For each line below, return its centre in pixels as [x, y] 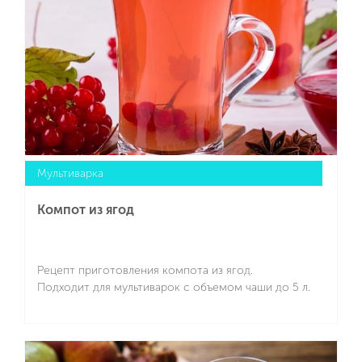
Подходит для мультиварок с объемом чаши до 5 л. [174, 288]
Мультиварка [70, 174]
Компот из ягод [86, 210]
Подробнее [174, 341]
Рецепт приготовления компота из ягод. [145, 271]
